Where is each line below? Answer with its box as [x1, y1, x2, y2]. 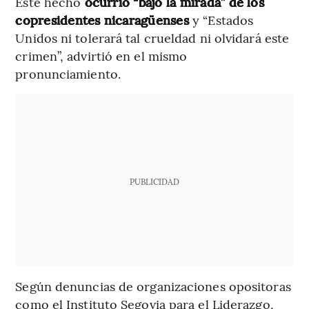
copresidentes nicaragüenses [15, 11, 193, 29]
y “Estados [192, 11, 254, 29]
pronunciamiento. [15, 65, 121, 83]
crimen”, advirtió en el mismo [15, 47, 188, 65]
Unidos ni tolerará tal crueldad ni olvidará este [15, 29, 290, 47]
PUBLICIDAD [129, 176, 179, 188]
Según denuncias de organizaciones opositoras [15, 277, 291, 295]
